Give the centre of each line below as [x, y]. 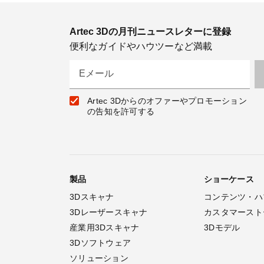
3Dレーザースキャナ [109, 212]
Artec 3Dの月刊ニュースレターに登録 [150, 32]
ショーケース [229, 179]
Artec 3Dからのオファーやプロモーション [167, 101]
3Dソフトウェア [100, 243]
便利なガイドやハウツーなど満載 [141, 46]
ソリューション [99, 258]
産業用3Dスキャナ [105, 227]
